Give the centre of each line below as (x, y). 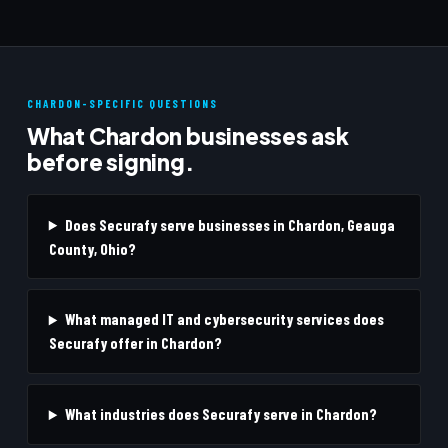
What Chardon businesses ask (187, 135)
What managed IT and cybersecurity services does (224, 319)
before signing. (110, 161)
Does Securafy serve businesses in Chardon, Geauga (229, 224)
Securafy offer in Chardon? (135, 343)
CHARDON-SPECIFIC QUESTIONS (122, 103)
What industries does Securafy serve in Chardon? (220, 414)
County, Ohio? (92, 248)
